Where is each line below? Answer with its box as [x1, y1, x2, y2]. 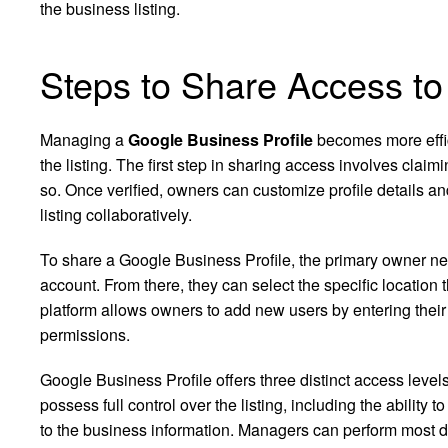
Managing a [40, 127, 128, 151]
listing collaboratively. [40, 202, 192, 226]
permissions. [40, 322, 130, 346]
